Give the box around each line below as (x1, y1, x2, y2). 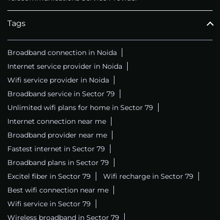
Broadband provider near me (7, 130, 107, 139)
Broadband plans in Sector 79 (7, 158, 109, 167)
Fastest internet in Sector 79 (7, 144, 105, 153)
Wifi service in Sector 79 (7, 199, 91, 208)
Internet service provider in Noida (7, 61, 122, 71)
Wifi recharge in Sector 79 (103, 171, 193, 181)
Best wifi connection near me (7, 185, 109, 194)
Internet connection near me (7, 116, 106, 126)
